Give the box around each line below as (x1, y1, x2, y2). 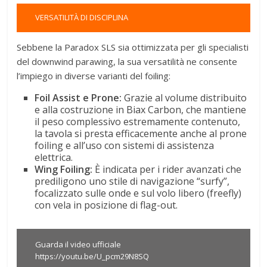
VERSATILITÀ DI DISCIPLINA (35, 12, 129, 23)
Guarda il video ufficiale (35, 238, 122, 250)
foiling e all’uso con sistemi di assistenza (35, 138, 215, 152)
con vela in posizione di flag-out (35, 198, 176, 212)
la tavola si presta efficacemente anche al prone (35, 126, 247, 140)
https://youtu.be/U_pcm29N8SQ (35, 250, 150, 262)
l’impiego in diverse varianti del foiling (17, 69, 169, 82)
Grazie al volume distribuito (122, 91, 247, 104)
